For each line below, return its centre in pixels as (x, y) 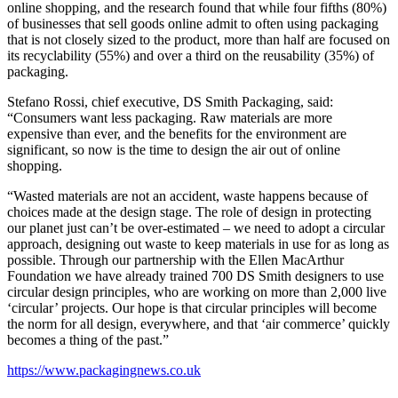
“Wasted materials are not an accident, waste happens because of (187, 195)
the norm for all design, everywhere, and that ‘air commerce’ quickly (199, 323)
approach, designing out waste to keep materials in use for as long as (198, 243)
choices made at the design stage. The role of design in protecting (189, 211)
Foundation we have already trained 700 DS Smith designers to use (195, 275)
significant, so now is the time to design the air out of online (174, 149)
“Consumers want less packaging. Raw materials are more (170, 117)
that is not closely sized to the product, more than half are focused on (199, 39)
